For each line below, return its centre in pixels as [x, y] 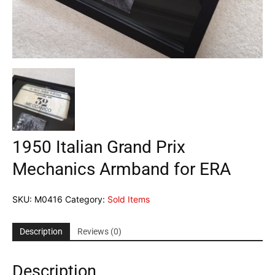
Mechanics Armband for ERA [122, 169]
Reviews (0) [99, 231]
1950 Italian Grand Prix [99, 147]
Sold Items [129, 199]
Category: [86, 199]
